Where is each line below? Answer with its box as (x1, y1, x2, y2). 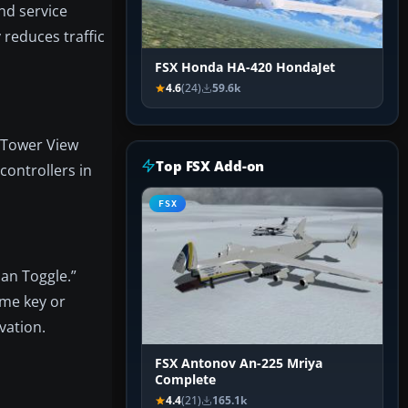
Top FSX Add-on (156, 157, 265, 176)
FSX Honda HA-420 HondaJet (155, 59, 335, 76)
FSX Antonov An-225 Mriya (155, 355, 322, 372)
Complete (155, 372, 216, 389)
